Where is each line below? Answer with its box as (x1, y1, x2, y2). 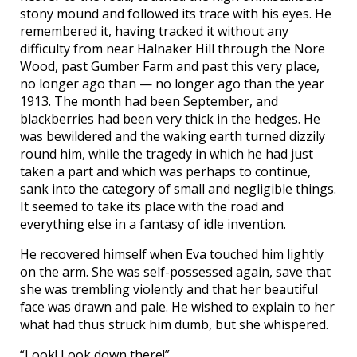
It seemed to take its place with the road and (20, 198, 284, 216)
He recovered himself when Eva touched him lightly (20, 245, 324, 264)
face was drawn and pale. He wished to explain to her (20, 298, 335, 316)
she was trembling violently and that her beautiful (20, 280, 318, 299)
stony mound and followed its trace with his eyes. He (20, 5, 331, 23)
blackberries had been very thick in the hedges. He (20, 110, 320, 128)
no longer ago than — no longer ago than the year (20, 75, 324, 93)
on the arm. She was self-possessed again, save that (20, 263, 331, 281)
